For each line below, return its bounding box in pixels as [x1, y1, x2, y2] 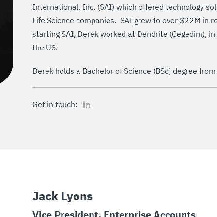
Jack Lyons [32, 188, 93, 203]
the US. [32, 43, 58, 52]
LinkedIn [79, 97, 108, 105]
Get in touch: [32, 99, 77, 109]
